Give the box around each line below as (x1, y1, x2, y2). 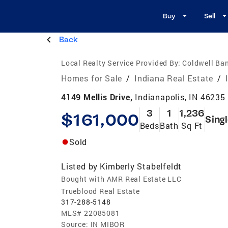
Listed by (61, 160, 98, 172)
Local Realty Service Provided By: (61, 58, 181, 68)
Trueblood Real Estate (61, 186, 140, 196)
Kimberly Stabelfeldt (100, 160, 182, 172)
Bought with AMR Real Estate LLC (61, 174, 182, 184)
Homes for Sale (61, 72, 123, 83)
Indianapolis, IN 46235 (135, 91, 225, 102)
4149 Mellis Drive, (61, 91, 135, 102)
